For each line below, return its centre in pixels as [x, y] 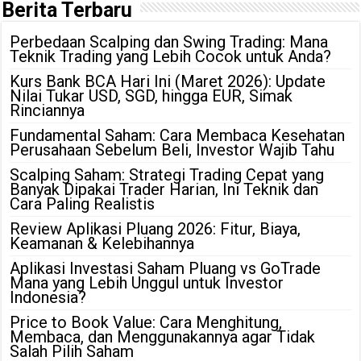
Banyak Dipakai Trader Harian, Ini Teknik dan [164, 189]
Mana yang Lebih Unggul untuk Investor [147, 282]
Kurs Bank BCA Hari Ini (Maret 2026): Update [168, 81]
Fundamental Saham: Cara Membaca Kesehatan [178, 135]
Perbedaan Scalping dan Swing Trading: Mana [169, 41]
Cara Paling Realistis [83, 203]
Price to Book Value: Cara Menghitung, [146, 322]
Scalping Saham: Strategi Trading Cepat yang [167, 174]
